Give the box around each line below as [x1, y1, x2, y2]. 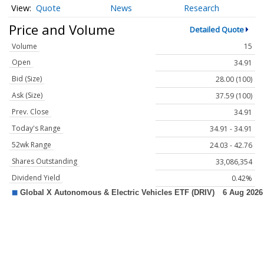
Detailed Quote [189, 24, 244, 35]
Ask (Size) [12, 90, 42, 101]
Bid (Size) [12, 74, 42, 84]
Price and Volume [9, 20, 115, 38]
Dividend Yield [12, 173, 60, 183]
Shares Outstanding [12, 156, 77, 167]
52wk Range [12, 140, 51, 150]
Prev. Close [12, 107, 49, 117]
